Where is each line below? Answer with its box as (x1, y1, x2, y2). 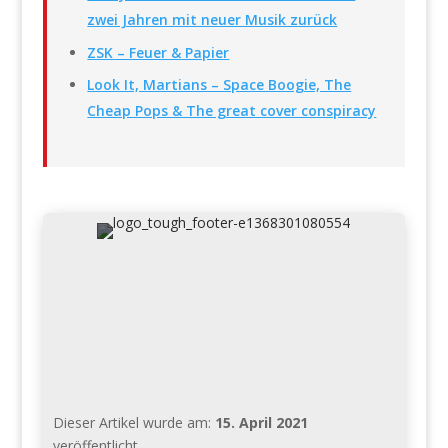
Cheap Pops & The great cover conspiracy (87, 100, 377, 120)
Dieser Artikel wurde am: (52, 412, 215, 432)
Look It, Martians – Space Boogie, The (87, 74, 352, 94)
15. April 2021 (214, 412, 308, 432)
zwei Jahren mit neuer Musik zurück (87, 10, 338, 30)
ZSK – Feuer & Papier (87, 42, 230, 62)
